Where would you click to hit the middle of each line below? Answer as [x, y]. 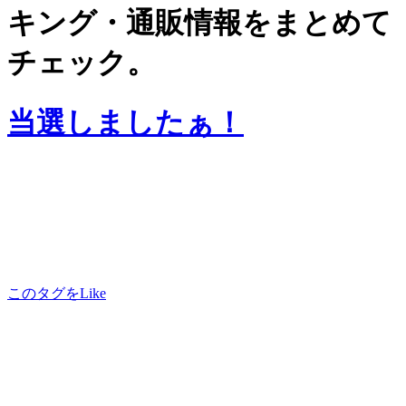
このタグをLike [57, 294]
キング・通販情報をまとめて [199, 23]
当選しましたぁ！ [126, 122]
